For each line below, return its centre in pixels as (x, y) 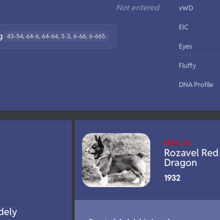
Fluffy (187, 65)
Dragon (180, 163)
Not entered (137, 8)
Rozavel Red (191, 153)
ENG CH (177, 143)
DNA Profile (196, 84)
